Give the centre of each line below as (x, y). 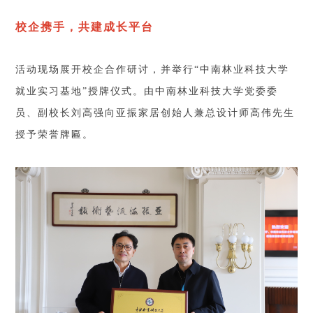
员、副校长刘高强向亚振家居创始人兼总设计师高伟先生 (155, 113)
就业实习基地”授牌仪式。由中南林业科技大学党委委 (147, 92)
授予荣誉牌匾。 (55, 135)
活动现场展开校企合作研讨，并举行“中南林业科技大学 (153, 70)
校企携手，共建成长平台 (85, 27)
